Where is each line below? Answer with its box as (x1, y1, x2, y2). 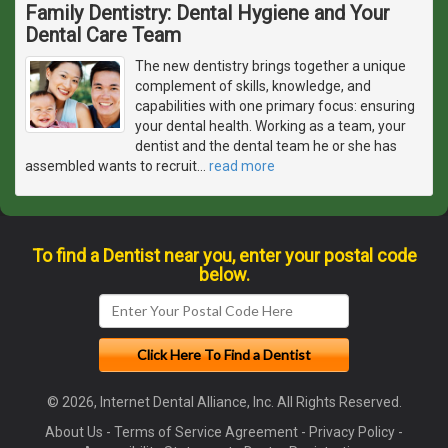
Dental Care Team (25, 22, 181, 47)
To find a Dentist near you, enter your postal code (31, 244, 417, 266)
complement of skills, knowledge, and (135, 77, 371, 94)
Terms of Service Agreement (114, 423, 298, 440)
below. (198, 263, 250, 285)
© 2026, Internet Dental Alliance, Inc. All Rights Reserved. (46, 393, 402, 410)
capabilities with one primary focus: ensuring (135, 97, 415, 114)
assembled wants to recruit (25, 157, 197, 174)
